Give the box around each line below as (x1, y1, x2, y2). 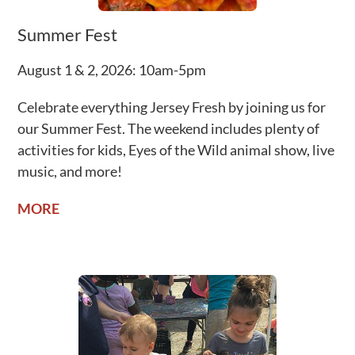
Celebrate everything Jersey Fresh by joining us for (17, 97, 326, 116)
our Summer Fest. (17, 119, 128, 137)
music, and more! (17, 162, 123, 180)
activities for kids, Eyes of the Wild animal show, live (17, 140, 335, 158)
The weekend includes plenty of (128, 119, 320, 137)
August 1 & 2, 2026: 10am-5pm (17, 60, 207, 78)
